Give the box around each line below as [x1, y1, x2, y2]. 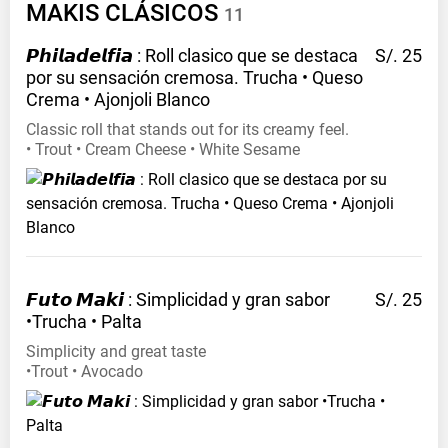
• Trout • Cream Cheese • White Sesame [26, 140, 300, 160]
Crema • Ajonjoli [26, 89, 152, 111]
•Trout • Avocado [26, 362, 143, 382]
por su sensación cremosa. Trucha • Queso [26, 67, 363, 89]
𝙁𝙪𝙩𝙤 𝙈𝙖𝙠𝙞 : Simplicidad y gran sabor [26, 289, 330, 311]
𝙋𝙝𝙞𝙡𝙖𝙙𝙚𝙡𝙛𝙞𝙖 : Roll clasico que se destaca [26, 45, 358, 67]
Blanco [156, 89, 210, 111]
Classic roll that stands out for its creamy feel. [26, 120, 349, 140]
